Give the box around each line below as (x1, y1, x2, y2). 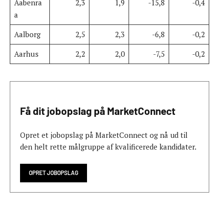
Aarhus (14, 48, 39, 59)
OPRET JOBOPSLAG (29, 169, 78, 176)
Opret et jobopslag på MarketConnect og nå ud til (20, 130, 188, 140)
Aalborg (14, 29, 41, 39)
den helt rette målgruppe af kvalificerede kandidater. (20, 142, 197, 152)
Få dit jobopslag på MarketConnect (20, 105, 175, 117)
